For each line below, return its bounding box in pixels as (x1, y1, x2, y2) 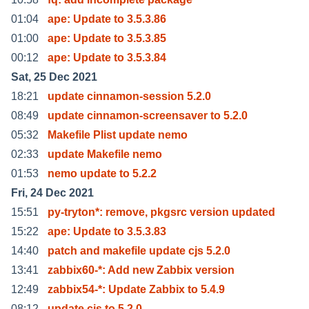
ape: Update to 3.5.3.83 (48, 225, 166, 237)
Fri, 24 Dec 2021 (11, 186, 94, 199)
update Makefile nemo (48, 148, 162, 160)
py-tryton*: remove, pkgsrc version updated (48, 206, 275, 218)
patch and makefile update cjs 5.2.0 (48, 244, 230, 257)
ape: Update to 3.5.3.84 (48, 51, 166, 63)
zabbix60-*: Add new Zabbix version (48, 263, 235, 276)
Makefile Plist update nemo (48, 128, 188, 141)
